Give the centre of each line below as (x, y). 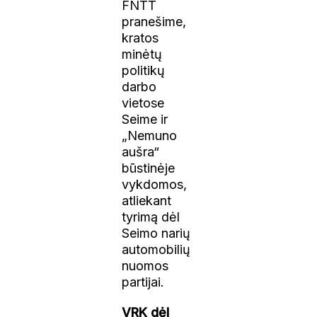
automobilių (156, 249)
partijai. (143, 282)
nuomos (145, 265)
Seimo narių (156, 233)
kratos (140, 38)
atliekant (147, 200)
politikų (144, 70)
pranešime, (154, 21)
